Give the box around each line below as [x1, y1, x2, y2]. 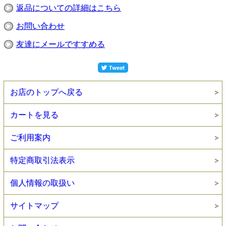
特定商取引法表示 [10, 156, 75, 165]
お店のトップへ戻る [10, 88, 83, 97]
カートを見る [10, 110, 59, 120]
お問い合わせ [16, 22, 65, 31]
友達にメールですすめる [16, 40, 105, 49]
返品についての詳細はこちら [16, 4, 121, 13]
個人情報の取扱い [10, 179, 75, 188]
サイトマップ [10, 201, 59, 210]
